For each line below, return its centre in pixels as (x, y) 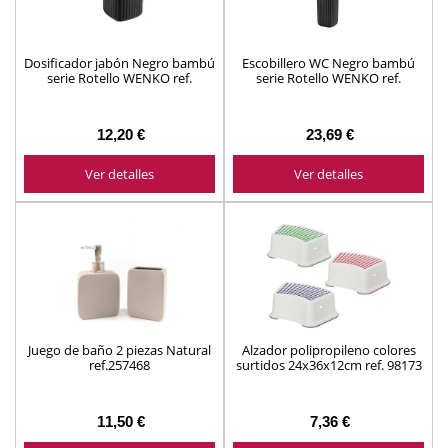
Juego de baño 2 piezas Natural (119, 349)
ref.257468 (119, 364)
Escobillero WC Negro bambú (328, 62)
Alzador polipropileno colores (328, 349)
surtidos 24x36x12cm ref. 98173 (328, 364)
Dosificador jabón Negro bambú (119, 62)
